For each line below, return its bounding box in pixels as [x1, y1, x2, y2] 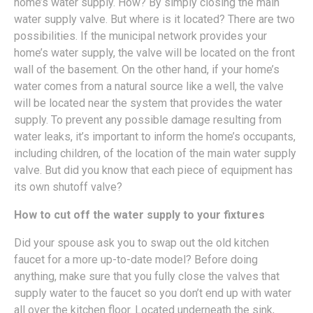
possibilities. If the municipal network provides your [14, 29, 267, 43]
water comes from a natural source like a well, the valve [14, 80, 284, 93]
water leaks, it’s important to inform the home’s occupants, [14, 130, 296, 143]
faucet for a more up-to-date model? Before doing [14, 253, 258, 266]
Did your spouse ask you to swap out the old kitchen [14, 236, 269, 249]
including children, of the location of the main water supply [14, 147, 296, 160]
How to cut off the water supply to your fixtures [14, 208, 265, 221]
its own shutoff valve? [14, 180, 122, 194]
